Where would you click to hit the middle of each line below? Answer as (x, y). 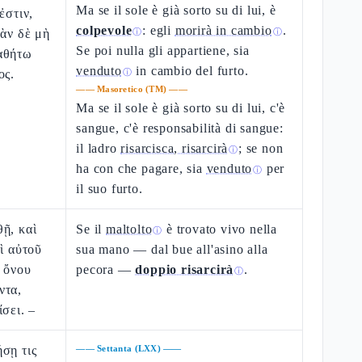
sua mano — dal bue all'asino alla (172, 249)
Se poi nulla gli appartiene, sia (163, 51)
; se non (261, 148)
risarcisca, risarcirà (175, 148)
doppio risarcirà (185, 269)
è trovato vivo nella (220, 229)
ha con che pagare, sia (141, 168)
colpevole (104, 30)
